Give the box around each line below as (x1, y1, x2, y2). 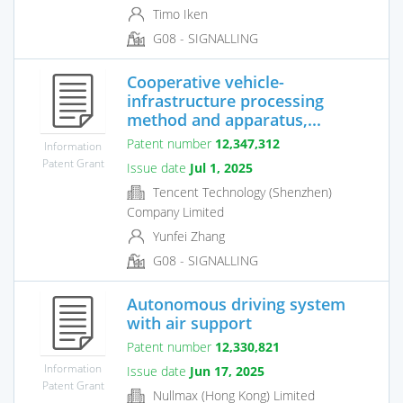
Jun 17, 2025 (190, 362, 264, 380)
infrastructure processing (127, 89, 324, 112)
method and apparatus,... (127, 108, 321, 130)
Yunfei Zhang (149, 228, 225, 246)
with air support (127, 311, 252, 334)
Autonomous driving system (127, 292, 345, 315)
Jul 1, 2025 (190, 158, 253, 176)
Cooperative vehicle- (127, 70, 284, 93)
